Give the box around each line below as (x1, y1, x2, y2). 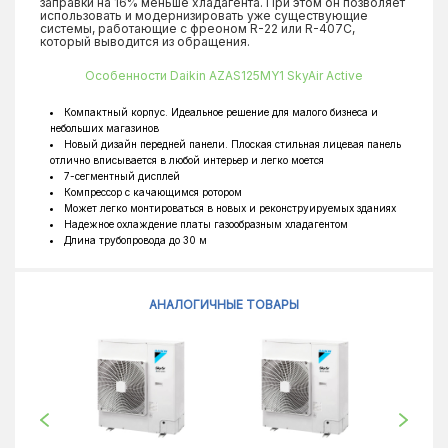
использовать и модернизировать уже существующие (40, 8, 368, 23)
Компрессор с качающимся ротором (64, 186, 242, 198)
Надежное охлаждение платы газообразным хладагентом (64, 218, 348, 230)
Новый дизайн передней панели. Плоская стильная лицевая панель (64, 138, 401, 150)
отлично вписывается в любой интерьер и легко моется (50, 154, 324, 166)
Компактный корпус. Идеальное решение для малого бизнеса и (64, 106, 378, 118)
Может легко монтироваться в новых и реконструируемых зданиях (64, 202, 396, 214)
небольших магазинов (50, 122, 159, 134)
